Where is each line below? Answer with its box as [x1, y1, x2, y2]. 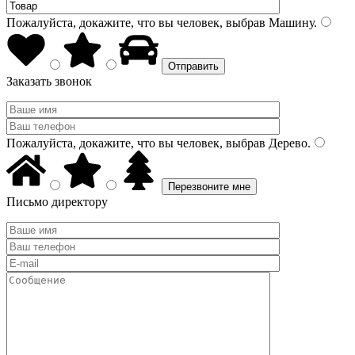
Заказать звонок [6, 74, 92, 88]
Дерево [265, 136, 307, 150]
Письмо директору [6, 195, 108, 208]
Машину [265, 16, 314, 29]
